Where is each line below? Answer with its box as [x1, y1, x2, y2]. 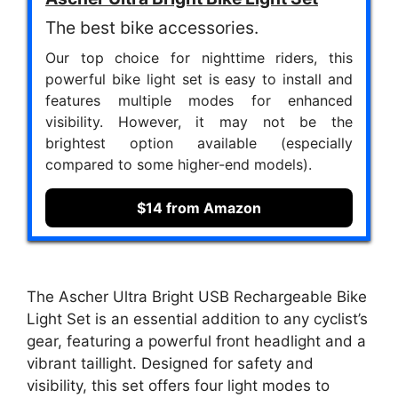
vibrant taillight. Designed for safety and [27, 354, 314, 373]
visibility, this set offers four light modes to [27, 377, 330, 395]
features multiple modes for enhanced [45, 91, 353, 109]
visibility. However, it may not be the [45, 112, 353, 131]
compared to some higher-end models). [45, 155, 312, 173]
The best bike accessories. [45, 16, 259, 38]
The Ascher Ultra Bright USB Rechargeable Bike [27, 288, 367, 306]
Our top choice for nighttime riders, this [45, 48, 353, 67]
